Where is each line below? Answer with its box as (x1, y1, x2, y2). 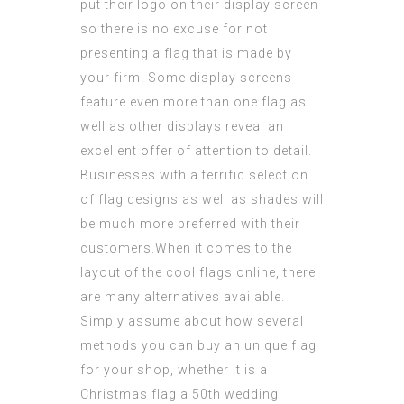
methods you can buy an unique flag (80, 338, 317, 353)
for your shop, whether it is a (80, 363, 268, 378)
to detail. (252, 143, 312, 159)
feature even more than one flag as (80, 95, 307, 110)
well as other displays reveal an (80, 119, 284, 134)
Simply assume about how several (80, 314, 304, 329)
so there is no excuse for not (80, 22, 268, 37)
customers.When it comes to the (80, 241, 292, 256)
